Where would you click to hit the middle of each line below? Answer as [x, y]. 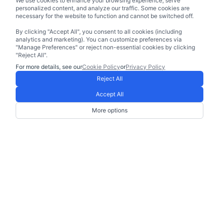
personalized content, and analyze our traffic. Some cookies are [103, 8]
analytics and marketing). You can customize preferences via [99, 39]
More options [109, 110]
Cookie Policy [101, 67]
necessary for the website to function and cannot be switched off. [105, 16]
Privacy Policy [145, 67]
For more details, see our [49, 67]
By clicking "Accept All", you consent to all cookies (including [99, 32]
